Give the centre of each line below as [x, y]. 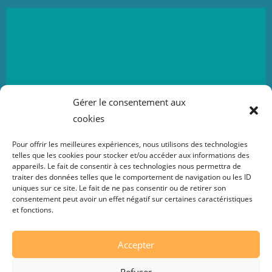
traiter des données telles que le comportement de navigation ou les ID [132, 177]
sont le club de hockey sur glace [96, 96]
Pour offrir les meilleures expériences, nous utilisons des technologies [130, 144]
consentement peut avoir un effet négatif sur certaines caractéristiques [132, 199]
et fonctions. [33, 210]
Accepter [136, 244]
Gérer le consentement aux [129, 102]
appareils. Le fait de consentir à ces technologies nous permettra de [127, 166]
